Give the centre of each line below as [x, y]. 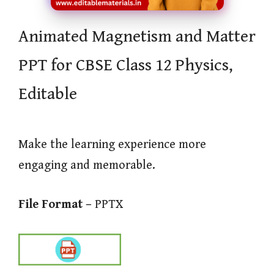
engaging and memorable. [87, 165]
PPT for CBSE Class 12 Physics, [126, 65]
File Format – [55, 205]
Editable [48, 94]
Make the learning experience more [112, 145]
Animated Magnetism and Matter [137, 37]
